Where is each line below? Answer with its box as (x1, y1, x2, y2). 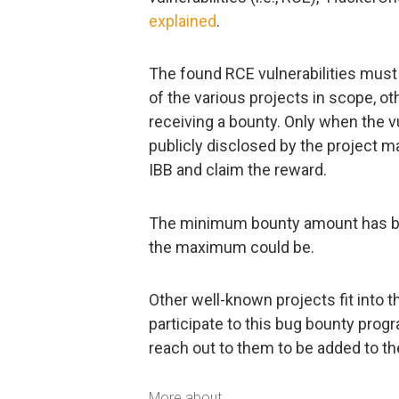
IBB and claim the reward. (149, 160, 327, 180)
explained (149, 11, 216, 30)
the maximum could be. (149, 237, 314, 256)
